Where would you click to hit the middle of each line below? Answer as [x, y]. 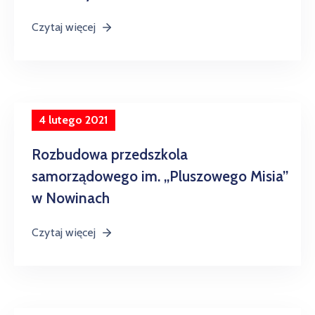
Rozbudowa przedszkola [110, 155]
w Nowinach [71, 198]
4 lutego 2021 [73, 120]
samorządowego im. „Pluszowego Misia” [160, 176]
